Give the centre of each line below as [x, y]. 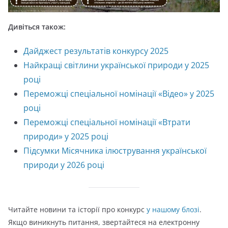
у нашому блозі [173, 209]
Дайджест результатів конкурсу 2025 [96, 51]
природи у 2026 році [64, 165]
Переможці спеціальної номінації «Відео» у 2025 [119, 94]
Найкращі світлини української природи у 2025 [116, 65]
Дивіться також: [37, 27]
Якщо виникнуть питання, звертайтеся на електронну [104, 222]
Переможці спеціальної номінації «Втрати [107, 122]
